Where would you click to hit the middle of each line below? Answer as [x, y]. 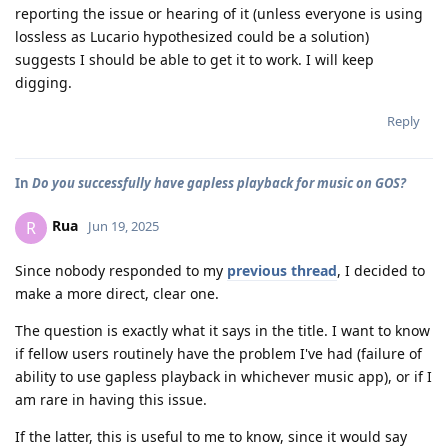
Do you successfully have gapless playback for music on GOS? [219, 182]
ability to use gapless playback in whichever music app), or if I [223, 376]
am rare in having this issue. [111, 399]
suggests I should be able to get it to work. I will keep [194, 59]
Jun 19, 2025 [123, 226]
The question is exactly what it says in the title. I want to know [222, 330]
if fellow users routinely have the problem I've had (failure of [218, 353]
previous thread [282, 270]
